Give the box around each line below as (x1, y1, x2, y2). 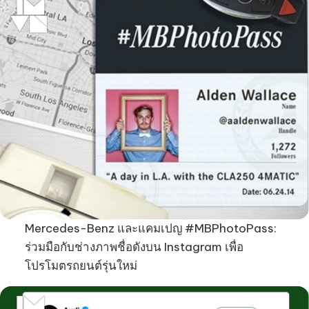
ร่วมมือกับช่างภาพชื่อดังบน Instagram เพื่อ (24, 239, 243, 255)
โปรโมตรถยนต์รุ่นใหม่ (24, 257, 137, 273)
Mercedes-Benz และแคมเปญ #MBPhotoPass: (24, 220, 277, 236)
